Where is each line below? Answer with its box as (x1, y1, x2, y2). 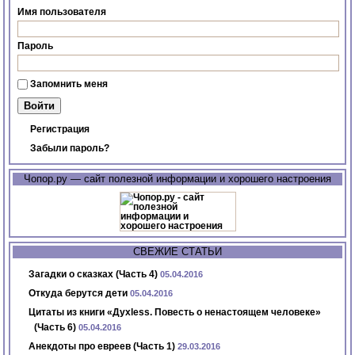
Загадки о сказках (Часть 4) (29, 269, 158, 281)
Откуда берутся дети (29, 288, 128, 300)
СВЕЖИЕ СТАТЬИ (133, 246, 222, 258)
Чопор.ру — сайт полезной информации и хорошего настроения (24, 173, 331, 185)
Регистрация (30, 124, 90, 136)
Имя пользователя (17, 6, 107, 18)
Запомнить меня (30, 78, 109, 90)
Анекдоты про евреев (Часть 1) (29, 341, 176, 353)
